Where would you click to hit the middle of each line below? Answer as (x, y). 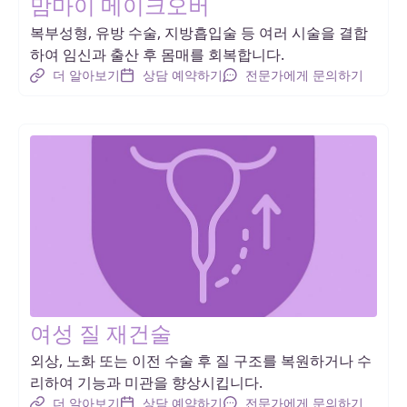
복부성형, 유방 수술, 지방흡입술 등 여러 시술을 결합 (199, 33)
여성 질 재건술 (101, 333)
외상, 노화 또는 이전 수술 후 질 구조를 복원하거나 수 (201, 361)
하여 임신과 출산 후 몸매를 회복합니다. (157, 55)
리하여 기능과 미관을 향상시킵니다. (146, 383)
